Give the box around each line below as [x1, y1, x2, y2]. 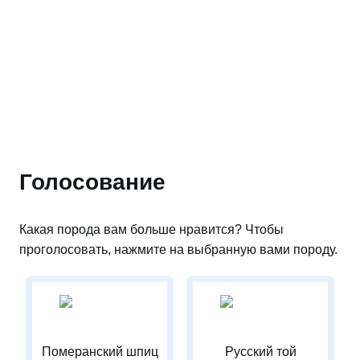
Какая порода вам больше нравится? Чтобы [19, 223, 284, 236]
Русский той [224, 345, 297, 358]
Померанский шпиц [41, 345, 158, 358]
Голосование [19, 170, 166, 194]
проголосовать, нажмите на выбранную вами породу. [19, 243, 337, 256]
